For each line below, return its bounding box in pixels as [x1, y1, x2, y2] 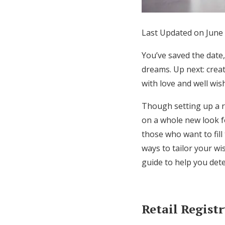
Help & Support [16, 134, 118, 153]
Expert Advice [16, 48, 74, 58]
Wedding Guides [16, 70, 125, 88]
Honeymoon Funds [16, 9, 141, 27]
